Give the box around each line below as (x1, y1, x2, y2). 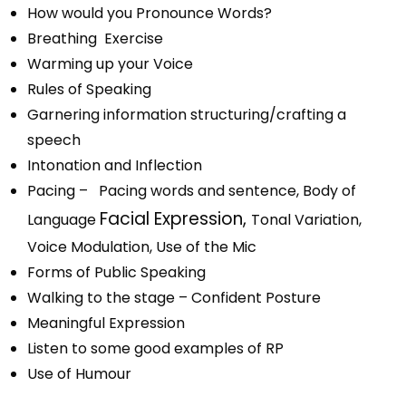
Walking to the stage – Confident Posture (27, 287, 321, 308)
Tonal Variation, (251, 209, 362, 230)
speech (27, 130, 81, 150)
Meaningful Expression (27, 313, 188, 333)
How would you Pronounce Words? (27, 3, 272, 24)
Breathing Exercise (27, 28, 163, 49)
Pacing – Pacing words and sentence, (27, 180, 303, 201)
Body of (303, 180, 356, 201)
